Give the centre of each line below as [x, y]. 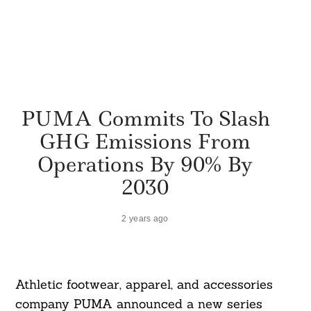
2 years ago [145, 218]
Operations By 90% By [145, 164]
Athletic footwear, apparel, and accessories [144, 285]
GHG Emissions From [145, 141]
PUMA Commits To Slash [145, 118]
